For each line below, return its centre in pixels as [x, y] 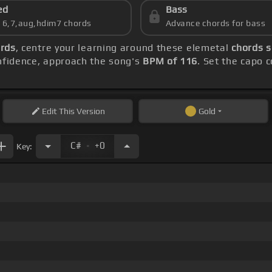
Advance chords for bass [216, 23]
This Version [81, 111]
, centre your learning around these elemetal [124, 48]
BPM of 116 [170, 61]
